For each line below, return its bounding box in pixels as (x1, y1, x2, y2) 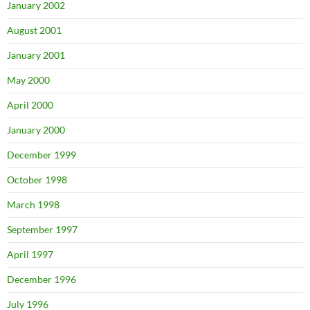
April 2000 (7, 99, 53, 111)
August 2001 (7, 24, 62, 37)
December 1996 (7, 273, 76, 286)
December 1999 (7, 149, 76, 161)
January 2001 (7, 49, 65, 62)
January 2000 (7, 124, 65, 136)
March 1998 (7, 199, 60, 211)
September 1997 (7, 224, 77, 236)
